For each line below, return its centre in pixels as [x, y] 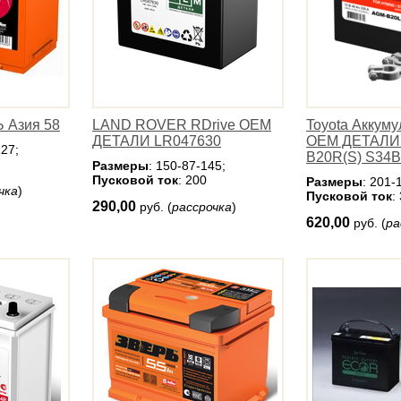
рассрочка [202, 207]
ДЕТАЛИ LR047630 [157, 141]
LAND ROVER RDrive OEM [182, 125]
